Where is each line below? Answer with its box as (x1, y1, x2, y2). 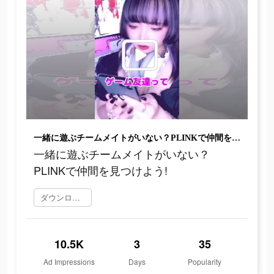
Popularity (188, 256, 222, 267)
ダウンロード (72, 191, 80, 204)
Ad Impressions (43, 256, 95, 267)
